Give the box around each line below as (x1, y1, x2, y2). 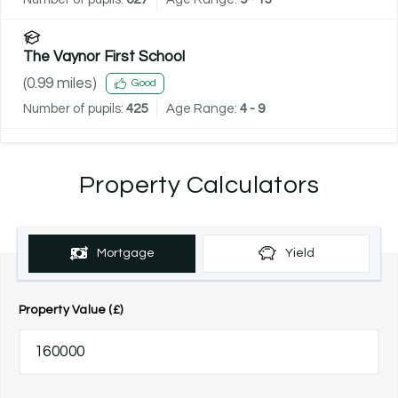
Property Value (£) (19, 303, 123, 316)
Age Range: (166, 101, 240, 115)
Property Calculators (79, 171, 319, 198)
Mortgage (96, 246, 155, 259)
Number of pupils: (23, 101, 123, 115)
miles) (53, 75, 97, 92)
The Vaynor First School (23, 48, 185, 65)
